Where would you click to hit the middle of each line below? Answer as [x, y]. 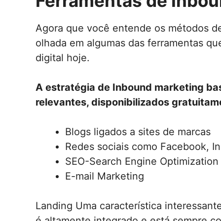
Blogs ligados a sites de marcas [138, 132]
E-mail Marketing [105, 176]
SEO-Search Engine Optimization [142, 162]
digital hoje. [63, 58]
